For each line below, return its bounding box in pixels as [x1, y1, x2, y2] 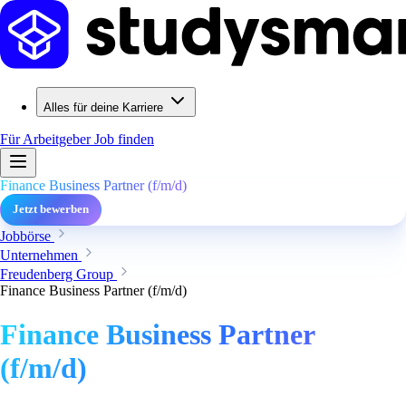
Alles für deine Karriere [43, 101, 163, 114]
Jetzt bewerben [13, 203, 89, 216]
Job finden [94, 131, 154, 147]
